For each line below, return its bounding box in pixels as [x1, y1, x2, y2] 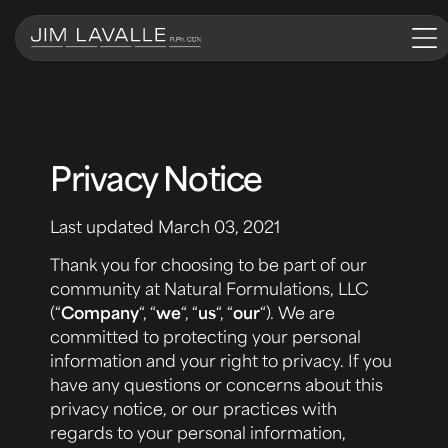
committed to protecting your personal [50, 325, 361, 348]
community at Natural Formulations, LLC [50, 277, 368, 300]
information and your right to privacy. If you [50, 349, 392, 372]
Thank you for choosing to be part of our [50, 253, 367, 276]
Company [61, 301, 139, 324]
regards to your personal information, [50, 421, 346, 444]
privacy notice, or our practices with [50, 397, 337, 420]
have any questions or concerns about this [50, 373, 383, 396]
